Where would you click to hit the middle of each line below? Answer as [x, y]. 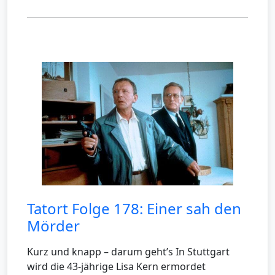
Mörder [53, 226]
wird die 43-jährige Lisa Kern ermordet [116, 267]
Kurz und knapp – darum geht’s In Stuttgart [128, 252]
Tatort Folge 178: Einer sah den [134, 209]
